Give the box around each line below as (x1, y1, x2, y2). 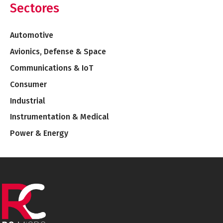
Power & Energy (10, 128, 68, 138)
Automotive (10, 30, 53, 40)
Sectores (10, 1, 59, 16)
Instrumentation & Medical (10, 112, 109, 122)
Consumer (10, 79, 47, 89)
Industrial (10, 96, 45, 106)
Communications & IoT (10, 63, 93, 73)
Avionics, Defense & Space (10, 46, 106, 56)
